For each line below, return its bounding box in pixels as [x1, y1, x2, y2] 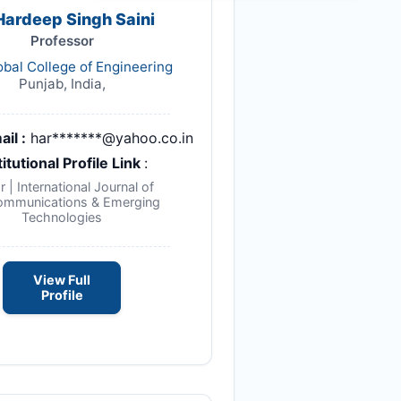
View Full [33, 272, 90, 288]
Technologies [21, 209, 102, 226]
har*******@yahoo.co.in [30, 129, 193, 148]
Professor [30, 32, 94, 50]
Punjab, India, [18, 75, 106, 93]
